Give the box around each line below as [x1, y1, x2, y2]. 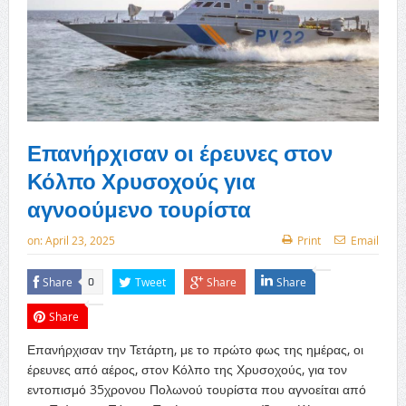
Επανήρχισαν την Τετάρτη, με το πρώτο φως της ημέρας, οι [26, 340, 363, 358]
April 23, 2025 [44, 232, 115, 247]
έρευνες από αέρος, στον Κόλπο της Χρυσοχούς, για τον [26, 360, 347, 378]
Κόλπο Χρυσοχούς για [26, 165, 256, 197]
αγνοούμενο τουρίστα [26, 193, 251, 225]
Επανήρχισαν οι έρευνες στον [26, 137, 333, 169]
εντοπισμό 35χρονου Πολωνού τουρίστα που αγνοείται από [26, 380, 366, 398]
